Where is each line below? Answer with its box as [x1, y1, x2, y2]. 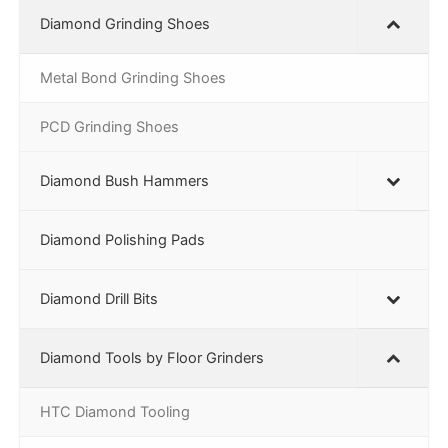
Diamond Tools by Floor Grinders [40, 348, 264, 367]
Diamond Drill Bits [40, 289, 158, 308]
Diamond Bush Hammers [40, 171, 209, 190]
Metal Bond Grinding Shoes [40, 68, 226, 87]
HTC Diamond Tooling [40, 402, 190, 421]
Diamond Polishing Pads [40, 230, 205, 249]
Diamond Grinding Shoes [40, 14, 210, 33]
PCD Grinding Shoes [40, 117, 179, 136]
